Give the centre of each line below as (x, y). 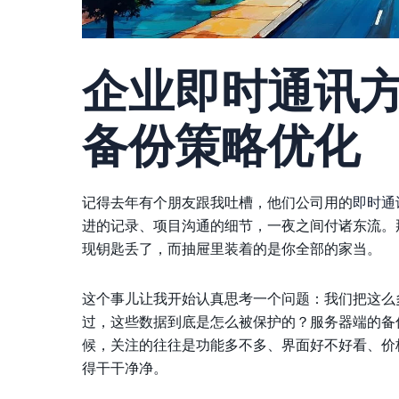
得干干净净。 (125, 368)
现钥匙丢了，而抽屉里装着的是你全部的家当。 (232, 248)
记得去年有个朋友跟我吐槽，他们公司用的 (217, 202)
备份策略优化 (221, 146)
